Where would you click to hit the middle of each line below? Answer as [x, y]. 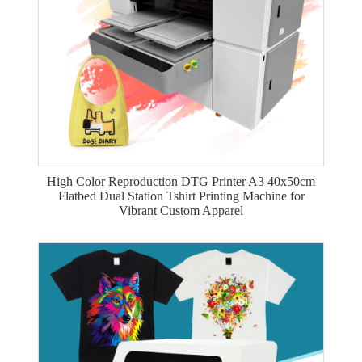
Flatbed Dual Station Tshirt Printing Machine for [181, 196]
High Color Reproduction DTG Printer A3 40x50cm [181, 181]
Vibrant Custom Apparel [181, 210]
